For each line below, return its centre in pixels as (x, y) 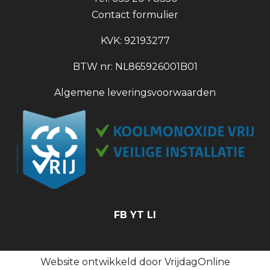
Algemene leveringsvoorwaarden (135, 92)
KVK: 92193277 (135, 40)
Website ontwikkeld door (102, 262)
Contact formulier (135, 14)
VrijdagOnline (197, 262)
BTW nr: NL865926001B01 (135, 66)
